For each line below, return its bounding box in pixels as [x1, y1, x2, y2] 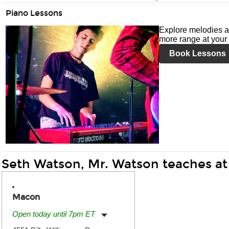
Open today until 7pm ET [12, 210, 95, 218]
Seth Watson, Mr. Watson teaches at [2, 157, 227, 171]
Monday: [12, 221, 36, 228]
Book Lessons [169, 49, 226, 58]
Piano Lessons [6, 8, 62, 18]
